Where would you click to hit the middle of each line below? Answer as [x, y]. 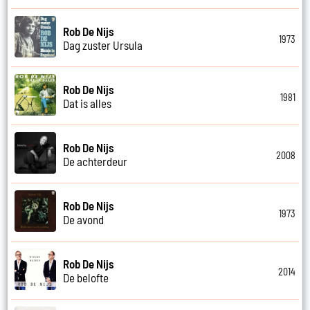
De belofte [86, 277]
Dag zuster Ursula [103, 45]
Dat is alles [88, 103]
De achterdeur [95, 161]
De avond [84, 219]
